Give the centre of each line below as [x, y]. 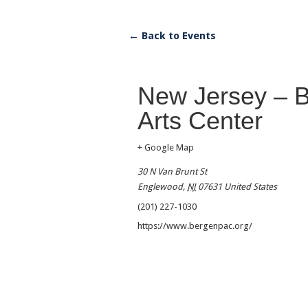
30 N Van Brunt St [172, 172]
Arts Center [200, 121]
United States [251, 187]
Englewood [160, 187]
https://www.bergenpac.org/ [195, 226]
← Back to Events [172, 36]
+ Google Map [166, 148]
